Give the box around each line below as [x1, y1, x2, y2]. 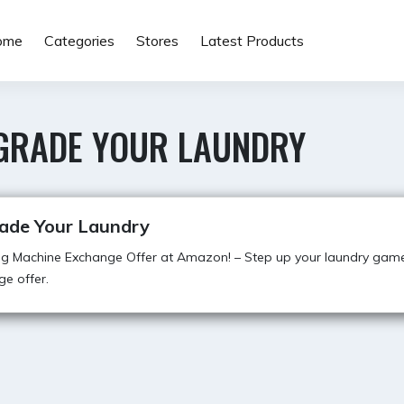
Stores [135, 32, 179, 50]
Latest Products [199, 32, 304, 50]
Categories [43, 32, 115, 50]
